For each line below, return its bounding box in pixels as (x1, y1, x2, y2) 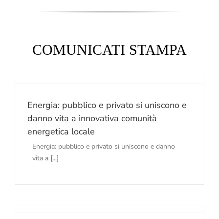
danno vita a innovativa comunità (27, 112, 157, 125)
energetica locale (27, 126, 95, 138)
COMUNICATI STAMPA (32, 42, 187, 58)
